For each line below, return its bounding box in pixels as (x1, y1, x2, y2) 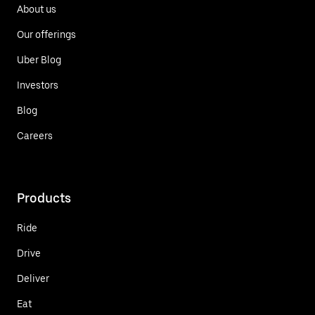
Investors (17, 79, 58, 91)
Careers (17, 129, 53, 141)
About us (17, 3, 56, 15)
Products (17, 190, 71, 205)
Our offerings (17, 28, 76, 40)
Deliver (17, 272, 49, 284)
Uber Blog (17, 53, 61, 65)
